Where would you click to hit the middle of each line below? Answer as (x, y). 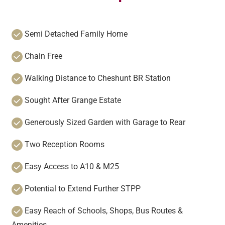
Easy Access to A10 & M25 (71, 167)
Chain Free (42, 56)
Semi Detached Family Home (75, 34)
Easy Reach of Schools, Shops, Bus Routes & (102, 211)
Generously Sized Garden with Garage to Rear (104, 123)
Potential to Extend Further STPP (81, 189)
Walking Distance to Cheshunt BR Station (96, 78)
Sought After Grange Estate (72, 100)
